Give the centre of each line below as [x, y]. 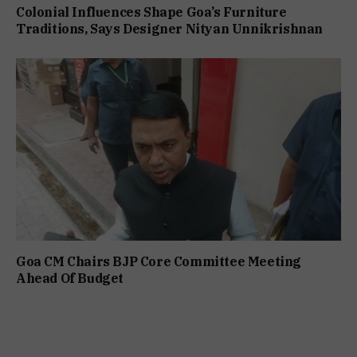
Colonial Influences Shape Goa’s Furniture [151, 12]
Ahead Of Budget [70, 279]
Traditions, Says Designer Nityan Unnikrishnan [170, 29]
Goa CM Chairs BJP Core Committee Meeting [159, 262]
